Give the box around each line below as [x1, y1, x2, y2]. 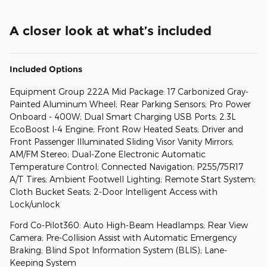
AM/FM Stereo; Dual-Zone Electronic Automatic [10, 149, 206, 160]
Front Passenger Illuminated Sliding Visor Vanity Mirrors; [10, 136, 234, 147]
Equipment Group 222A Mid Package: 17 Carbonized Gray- [10, 86, 249, 97]
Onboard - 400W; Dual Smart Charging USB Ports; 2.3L [10, 111, 236, 122]
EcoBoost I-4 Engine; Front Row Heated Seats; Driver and [10, 124, 243, 135]
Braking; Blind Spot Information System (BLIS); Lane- [10, 245, 227, 256]
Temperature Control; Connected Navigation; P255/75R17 [10, 162, 243, 172]
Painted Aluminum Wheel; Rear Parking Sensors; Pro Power [10, 99, 251, 110]
